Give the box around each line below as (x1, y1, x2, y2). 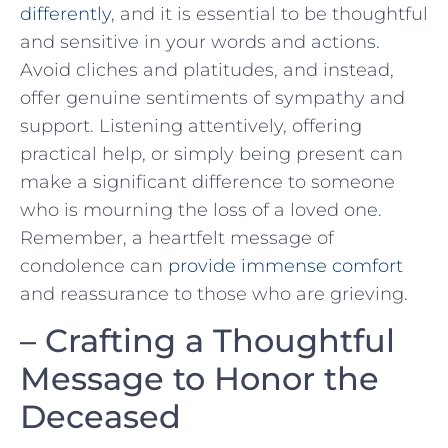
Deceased (20, 396, 181, 436)
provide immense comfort (168, 254, 403, 277)
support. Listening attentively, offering (20, 114, 362, 137)
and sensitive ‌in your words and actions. (20, 30, 380, 53)
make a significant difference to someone (20, 170, 395, 193)
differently (20, 2, 111, 25)
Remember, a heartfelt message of (20, 226, 334, 249)
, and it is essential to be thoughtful (111, 2, 428, 25)
